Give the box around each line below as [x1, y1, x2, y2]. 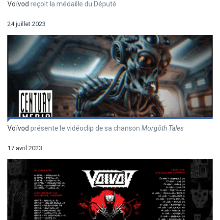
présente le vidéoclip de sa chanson [29, 124, 141, 133]
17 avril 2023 [7, 144, 42, 152]
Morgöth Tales [141, 124, 184, 133]
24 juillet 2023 [7, 20, 46, 27]
